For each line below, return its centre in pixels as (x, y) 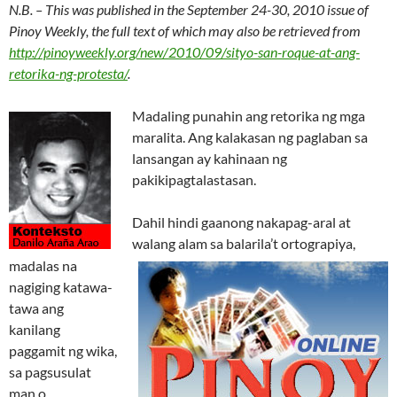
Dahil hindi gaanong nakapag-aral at (241, 222)
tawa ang (36, 308)
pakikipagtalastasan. (194, 180)
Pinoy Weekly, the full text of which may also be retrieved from (185, 31)
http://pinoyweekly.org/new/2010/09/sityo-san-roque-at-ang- (184, 52)
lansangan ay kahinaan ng (210, 159)
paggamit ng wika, (63, 351)
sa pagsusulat (50, 372)
